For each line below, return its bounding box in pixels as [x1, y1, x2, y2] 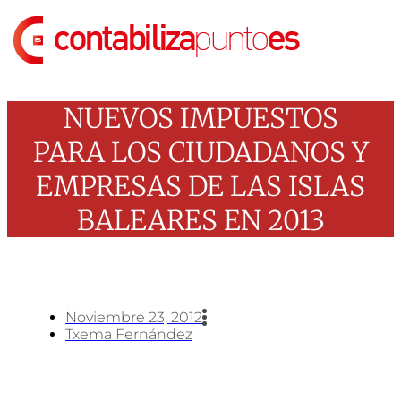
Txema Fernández [65, 325, 192, 343]
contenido [6, 38, 62, 54]
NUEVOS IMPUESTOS [63, 100, 338, 135]
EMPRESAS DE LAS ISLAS [36, 168, 365, 203]
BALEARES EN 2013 [76, 202, 325, 237]
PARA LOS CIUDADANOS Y [32, 134, 369, 169]
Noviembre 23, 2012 [65, 308, 202, 326]
